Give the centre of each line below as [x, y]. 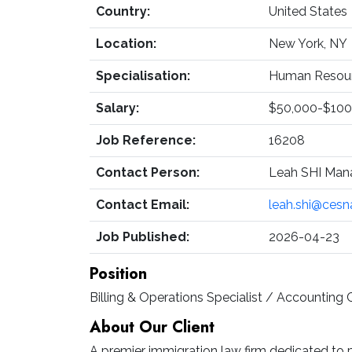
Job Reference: [146, 140]
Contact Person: [148, 172]
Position [118, 274]
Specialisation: [143, 76]
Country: [123, 11]
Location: [126, 44]
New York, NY [308, 44]
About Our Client [152, 327]
